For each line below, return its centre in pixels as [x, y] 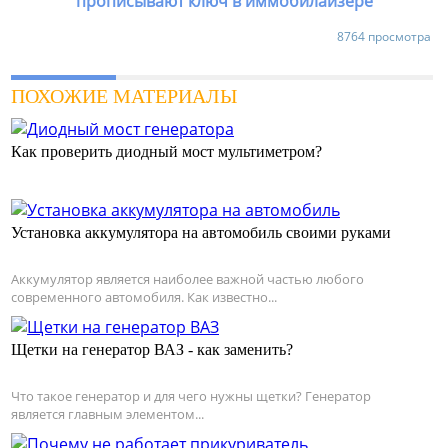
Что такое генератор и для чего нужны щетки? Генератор [191, 396]
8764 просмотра [384, 37]
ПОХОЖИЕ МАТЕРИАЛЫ [124, 96]
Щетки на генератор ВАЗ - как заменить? [152, 350]
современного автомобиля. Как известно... [144, 297]
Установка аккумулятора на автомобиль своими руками [201, 233]
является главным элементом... [107, 414]
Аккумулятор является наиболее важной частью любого [187, 279]
